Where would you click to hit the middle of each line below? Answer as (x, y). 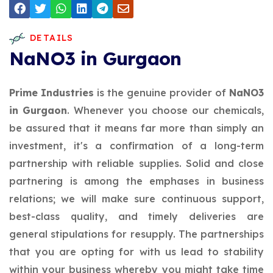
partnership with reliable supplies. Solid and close (136, 163)
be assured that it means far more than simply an (136, 128)
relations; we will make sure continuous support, (136, 199)
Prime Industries (51, 93)
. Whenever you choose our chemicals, (166, 110)
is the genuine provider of (161, 93)
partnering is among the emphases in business (136, 181)
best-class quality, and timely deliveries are (136, 216)
